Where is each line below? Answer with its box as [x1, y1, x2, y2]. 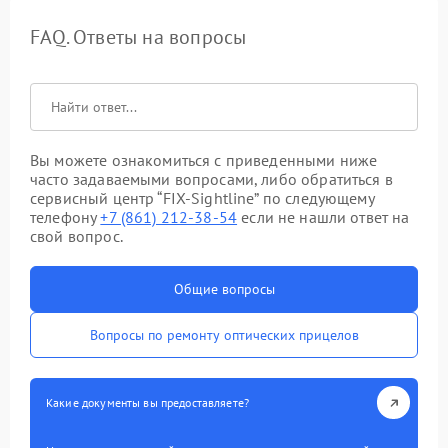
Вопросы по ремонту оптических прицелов [89, 326, 359, 344]
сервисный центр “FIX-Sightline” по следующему [30, 188, 374, 208]
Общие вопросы [173, 280, 275, 298]
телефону [30, 207, 101, 227]
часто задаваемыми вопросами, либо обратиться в [30, 169, 393, 189]
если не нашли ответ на [237, 207, 410, 227]
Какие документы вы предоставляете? [46, 395, 250, 410]
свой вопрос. [30, 226, 123, 246]
